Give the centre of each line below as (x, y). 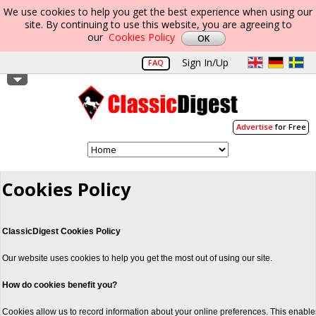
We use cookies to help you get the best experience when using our (158, 12)
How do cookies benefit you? (60, 285)
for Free (289, 127)
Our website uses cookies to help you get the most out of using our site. (137, 258)
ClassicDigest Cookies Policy (61, 231)
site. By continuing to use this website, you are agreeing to (158, 24)
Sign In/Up (205, 62)
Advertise (254, 127)
